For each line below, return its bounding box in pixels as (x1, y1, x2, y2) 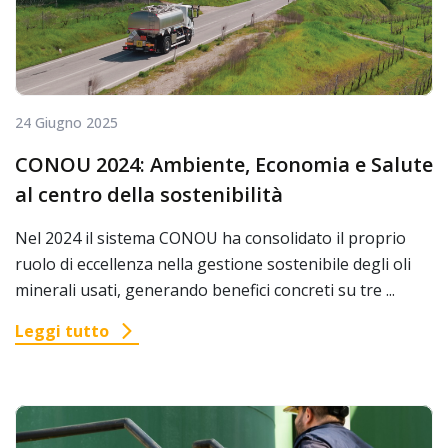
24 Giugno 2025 (15, 113, 118, 133)
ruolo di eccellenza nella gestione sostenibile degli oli (15, 253, 411, 276)
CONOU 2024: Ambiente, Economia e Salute (15, 151, 433, 179)
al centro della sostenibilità (15, 181, 283, 209)
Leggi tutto (15, 320, 109, 343)
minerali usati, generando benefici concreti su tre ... (15, 279, 395, 302)
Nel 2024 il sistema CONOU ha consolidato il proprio (15, 227, 406, 250)
